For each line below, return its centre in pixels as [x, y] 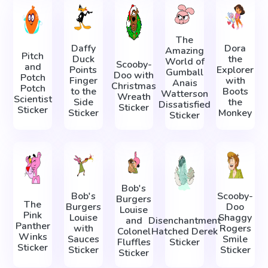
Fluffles [134, 242]
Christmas [134, 86]
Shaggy [235, 218]
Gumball [185, 73]
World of [185, 62]
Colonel [134, 231]
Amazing [185, 51]
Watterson [185, 94]
